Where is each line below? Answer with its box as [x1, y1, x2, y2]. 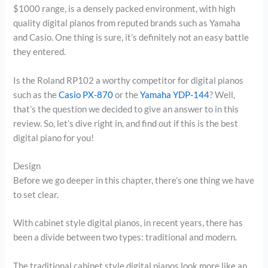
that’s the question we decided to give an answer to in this [13, 103, 239, 114]
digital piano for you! [13, 132, 95, 143]
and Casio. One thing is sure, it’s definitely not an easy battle [13, 32, 249, 43]
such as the [13, 89, 59, 100]
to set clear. [13, 190, 59, 200]
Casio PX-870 [59, 89, 114, 100]
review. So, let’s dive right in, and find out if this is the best [13, 118, 239, 129]
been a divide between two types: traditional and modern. [13, 232, 237, 243]
